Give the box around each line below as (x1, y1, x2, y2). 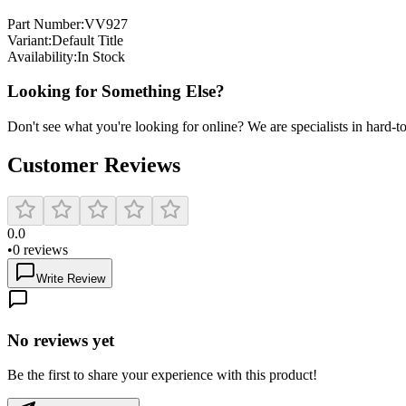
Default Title (52, 32, 123, 48)
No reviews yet (7, 330, 114, 350)
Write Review (36, 272, 105, 285)
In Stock (77, 48, 125, 64)
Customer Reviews (7, 153, 180, 178)
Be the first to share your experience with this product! (7, 367, 317, 383)
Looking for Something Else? (7, 82, 225, 101)
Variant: (7, 32, 52, 48)
